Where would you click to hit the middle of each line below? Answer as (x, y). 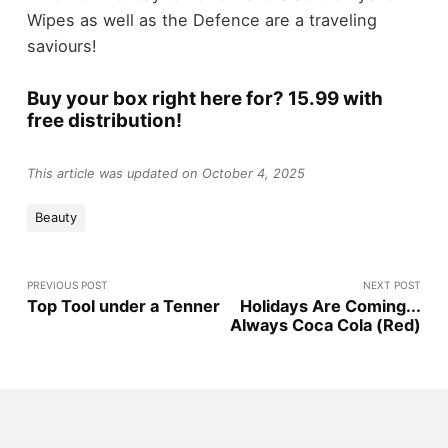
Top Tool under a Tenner (123, 306)
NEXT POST (392, 285)
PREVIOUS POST (67, 285)
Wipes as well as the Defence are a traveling (201, 19)
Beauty (56, 217)
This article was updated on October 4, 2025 (165, 174)
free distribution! (104, 120)
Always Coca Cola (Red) (326, 325)
